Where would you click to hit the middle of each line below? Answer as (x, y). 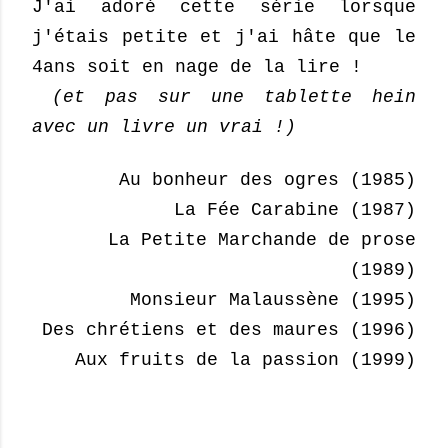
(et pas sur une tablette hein (224, 97)
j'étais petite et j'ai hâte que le (224, 37)
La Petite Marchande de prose (262, 240)
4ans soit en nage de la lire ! (197, 67)
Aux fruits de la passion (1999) (245, 360)
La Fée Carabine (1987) (295, 210)
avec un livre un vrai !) (164, 127)
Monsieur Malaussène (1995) (273, 300)
